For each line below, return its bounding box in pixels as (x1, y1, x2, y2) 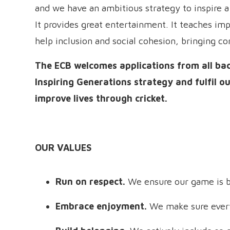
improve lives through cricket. (34, 93, 167, 104)
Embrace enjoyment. (55, 201, 149, 212)
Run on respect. (55, 176, 128, 187)
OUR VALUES (34, 142, 91, 153)
